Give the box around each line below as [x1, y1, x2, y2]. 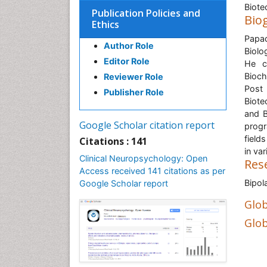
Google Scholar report [79, 178, 168, 188]
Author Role [104, 41, 154, 51]
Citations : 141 [79, 135, 147, 148]
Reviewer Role [104, 72, 163, 82]
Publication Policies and [92, 7, 200, 20]
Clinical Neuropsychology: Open [79, 153, 207, 163]
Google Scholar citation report [79, 119, 215, 132]
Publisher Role [104, 87, 164, 97]
